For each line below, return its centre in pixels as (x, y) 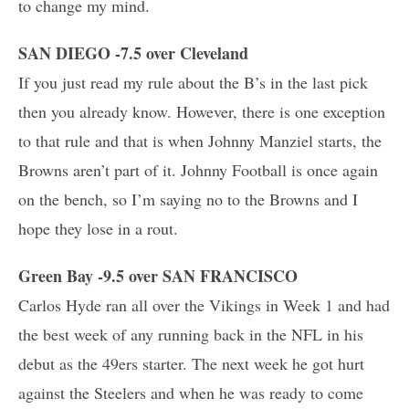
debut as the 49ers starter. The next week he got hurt (191, 363)
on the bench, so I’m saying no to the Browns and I (188, 199)
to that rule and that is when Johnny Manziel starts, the (200, 140)
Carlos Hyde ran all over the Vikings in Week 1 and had (204, 304)
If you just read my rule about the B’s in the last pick (193, 82)
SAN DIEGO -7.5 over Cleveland (133, 52)
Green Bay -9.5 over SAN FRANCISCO (158, 275)
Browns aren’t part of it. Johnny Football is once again (198, 169)
